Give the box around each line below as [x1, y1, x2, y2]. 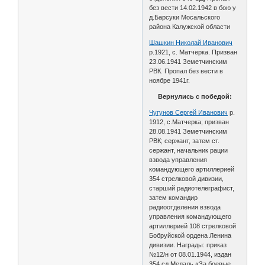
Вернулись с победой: [157, 92, 232, 100]
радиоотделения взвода [149, 203, 221, 211]
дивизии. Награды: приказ [149, 241, 227, 248]
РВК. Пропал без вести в [149, 67, 224, 75]
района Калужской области [149, 22, 231, 30]
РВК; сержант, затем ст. [149, 137, 220, 144]
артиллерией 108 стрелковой [149, 222, 237, 230]
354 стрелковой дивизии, [149, 174, 224, 182]
